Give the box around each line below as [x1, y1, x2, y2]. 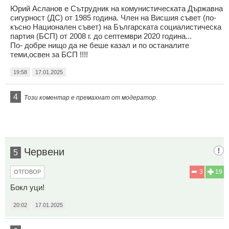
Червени [24, 146, 64, 157]
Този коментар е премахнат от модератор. [24, 94, 157, 101]
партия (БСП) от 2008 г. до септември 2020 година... [10, 31, 192, 40]
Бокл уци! [10, 182, 44, 192]
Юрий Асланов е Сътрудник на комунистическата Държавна [10, 4, 223, 13]
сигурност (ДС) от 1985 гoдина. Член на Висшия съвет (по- [10, 13, 216, 22]
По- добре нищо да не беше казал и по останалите [10, 40, 189, 50]
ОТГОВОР [14, 168, 41, 175]
